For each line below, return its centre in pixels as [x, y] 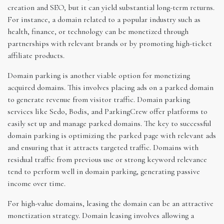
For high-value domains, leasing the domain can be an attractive [110, 203]
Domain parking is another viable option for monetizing [99, 75]
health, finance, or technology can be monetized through [98, 31]
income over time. [36, 183]
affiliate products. [36, 55]
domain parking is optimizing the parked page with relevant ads [112, 135]
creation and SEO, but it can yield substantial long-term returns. [111, 7]
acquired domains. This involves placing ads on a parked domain [110, 87]
